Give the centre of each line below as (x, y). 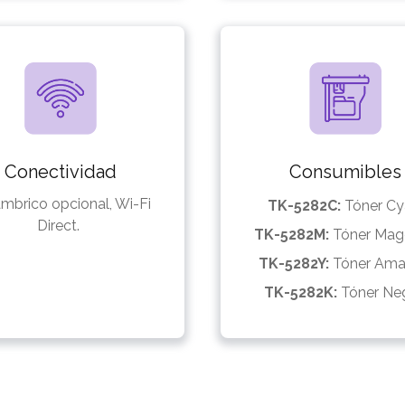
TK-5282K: (302, 292)
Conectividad (60, 171)
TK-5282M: (293, 234)
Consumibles (345, 171)
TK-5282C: (306, 205)
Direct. (60, 225)
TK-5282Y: (295, 263)
